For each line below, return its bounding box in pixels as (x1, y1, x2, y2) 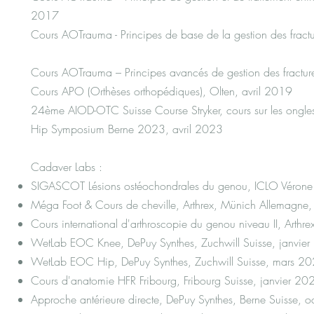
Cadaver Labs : (31, 159, 103, 175)
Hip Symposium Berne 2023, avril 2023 (31, 121, 224, 137)
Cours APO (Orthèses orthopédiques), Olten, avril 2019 (31, 83, 293, 99)
